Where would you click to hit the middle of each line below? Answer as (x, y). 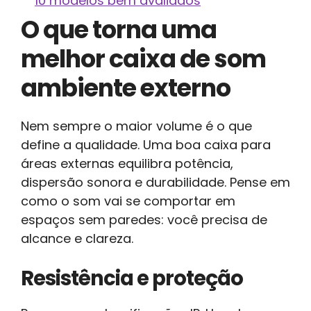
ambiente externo (126, 87)
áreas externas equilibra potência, (127, 163)
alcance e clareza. (77, 238)
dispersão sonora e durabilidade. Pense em (155, 182)
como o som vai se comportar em (128, 201)
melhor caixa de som (143, 58)
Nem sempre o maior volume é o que (136, 126)
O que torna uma (119, 29)
